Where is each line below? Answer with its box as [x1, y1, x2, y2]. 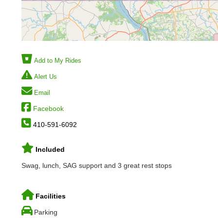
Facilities [36, 192, 66, 200]
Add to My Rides [34, 56, 81, 64]
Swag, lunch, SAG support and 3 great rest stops [21, 162, 172, 170]
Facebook [33, 104, 64, 112]
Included [36, 145, 65, 153]
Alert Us [34, 73, 57, 80]
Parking [34, 208, 57, 216]
